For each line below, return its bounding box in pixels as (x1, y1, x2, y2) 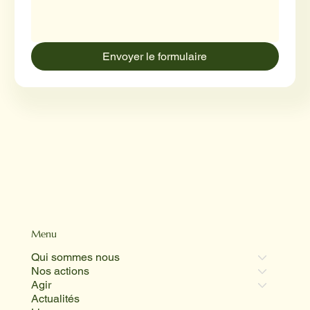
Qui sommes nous (30, 250, 120, 264)
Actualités (30, 292, 80, 306)
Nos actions (30, 264, 89, 278)
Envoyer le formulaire (102, 49, 208, 63)
